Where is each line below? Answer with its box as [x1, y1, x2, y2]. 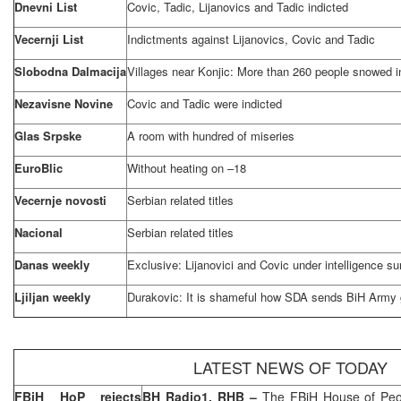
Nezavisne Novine [14, 94, 113, 112]
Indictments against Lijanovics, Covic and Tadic [127, 30, 375, 47]
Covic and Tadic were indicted [127, 94, 282, 112]
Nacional [14, 223, 63, 241]
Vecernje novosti [14, 191, 107, 209]
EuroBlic [14, 158, 63, 176]
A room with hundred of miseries [127, 126, 294, 144]
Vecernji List [14, 30, 83, 47]
